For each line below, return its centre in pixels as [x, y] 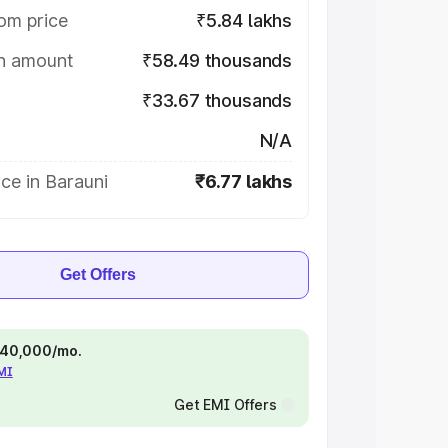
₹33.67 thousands [216, 100]
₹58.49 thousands [216, 60]
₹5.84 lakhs [243, 20]
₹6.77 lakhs [243, 181]
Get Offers [98, 274]
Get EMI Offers [225, 404]
